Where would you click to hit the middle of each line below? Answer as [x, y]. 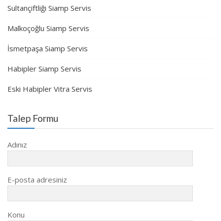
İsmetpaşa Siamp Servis [48, 49]
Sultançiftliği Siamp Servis [49, 8]
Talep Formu [33, 118]
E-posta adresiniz [37, 180]
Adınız [17, 145]
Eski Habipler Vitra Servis [50, 89]
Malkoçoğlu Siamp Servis [48, 28]
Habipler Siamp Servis [44, 69]
